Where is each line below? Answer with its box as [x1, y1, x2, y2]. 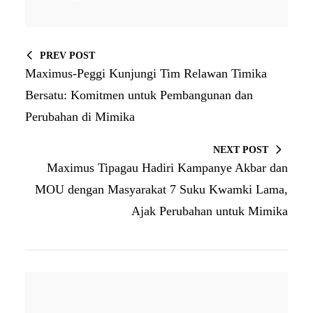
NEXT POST [213, 144, 268, 155]
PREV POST [40, 50, 95, 61]
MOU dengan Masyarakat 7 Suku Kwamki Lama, [35, 182, 288, 196]
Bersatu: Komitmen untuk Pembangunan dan [25, 87, 253, 102]
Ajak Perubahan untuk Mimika [131, 203, 288, 218]
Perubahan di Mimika [25, 109, 135, 124]
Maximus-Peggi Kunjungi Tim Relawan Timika [25, 66, 267, 80]
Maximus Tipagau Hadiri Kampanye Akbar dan [47, 160, 288, 175]
